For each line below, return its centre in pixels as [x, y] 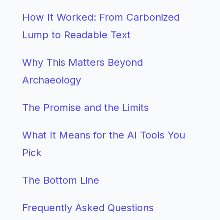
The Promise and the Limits [85, 107]
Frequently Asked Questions [88, 207]
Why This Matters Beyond [82, 62]
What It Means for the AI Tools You [104, 135]
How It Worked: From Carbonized [101, 17]
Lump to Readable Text [76, 35]
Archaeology [52, 80]
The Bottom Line [61, 180]
